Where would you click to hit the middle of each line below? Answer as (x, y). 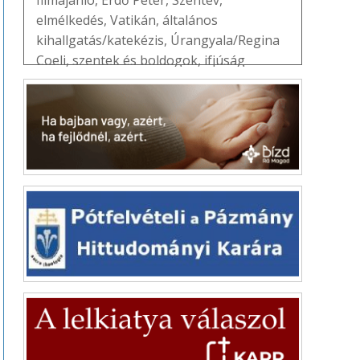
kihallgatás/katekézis (100, 40)
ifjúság (225, 60)
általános (190, 20)
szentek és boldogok (135, 60)
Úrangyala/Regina (225, 40)
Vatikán (133, 20)
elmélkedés (70, 20)
